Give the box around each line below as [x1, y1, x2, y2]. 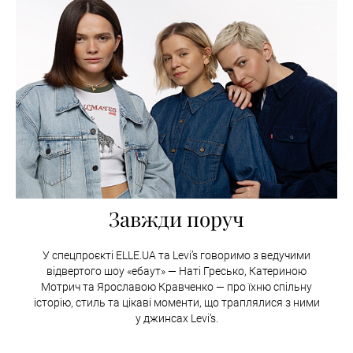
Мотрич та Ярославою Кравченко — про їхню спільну [41, 280, 312, 293]
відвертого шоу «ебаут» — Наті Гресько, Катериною [46, 264, 307, 277]
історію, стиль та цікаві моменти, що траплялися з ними [33, 295, 320, 309]
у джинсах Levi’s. [135, 311, 218, 325]
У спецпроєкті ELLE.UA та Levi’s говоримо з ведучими [43, 248, 310, 262]
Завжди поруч [109, 204, 244, 232]
